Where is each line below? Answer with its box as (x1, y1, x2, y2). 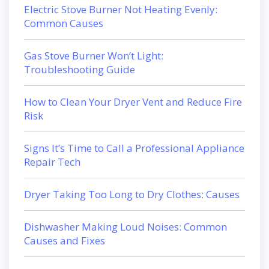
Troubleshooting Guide (24, 62, 135, 76)
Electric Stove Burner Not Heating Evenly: (24, 2, 217, 16)
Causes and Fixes (24, 233, 105, 247)
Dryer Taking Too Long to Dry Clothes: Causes (24, 187, 240, 201)
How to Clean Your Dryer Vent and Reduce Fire (24, 94, 242, 109)
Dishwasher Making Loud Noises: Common (24, 219, 227, 234)
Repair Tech (24, 154, 80, 169)
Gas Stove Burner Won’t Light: (24, 48, 163, 62)
